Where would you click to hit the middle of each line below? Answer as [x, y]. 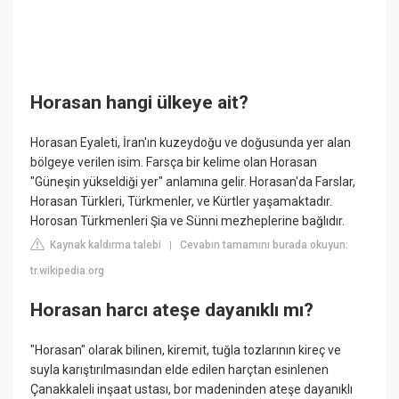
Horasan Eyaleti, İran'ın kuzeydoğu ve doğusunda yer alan [191, 143]
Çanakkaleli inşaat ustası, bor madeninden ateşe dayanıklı [192, 390]
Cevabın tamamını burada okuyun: [265, 245]
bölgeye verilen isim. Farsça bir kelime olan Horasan [174, 163]
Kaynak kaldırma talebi [105, 245]
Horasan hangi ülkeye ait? [140, 103]
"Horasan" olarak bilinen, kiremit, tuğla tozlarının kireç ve [186, 350]
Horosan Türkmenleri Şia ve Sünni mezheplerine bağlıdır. [188, 221]
